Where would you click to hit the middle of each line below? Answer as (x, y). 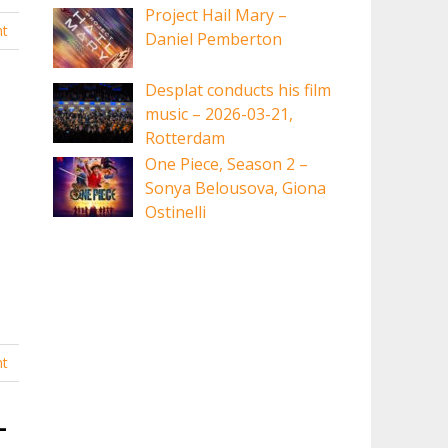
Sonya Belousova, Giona (236, 188)
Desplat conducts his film (238, 89)
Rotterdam (185, 137)
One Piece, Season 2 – (227, 164)
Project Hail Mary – (216, 15)
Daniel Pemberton (214, 39)
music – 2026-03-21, (219, 113)
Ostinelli (176, 212)
